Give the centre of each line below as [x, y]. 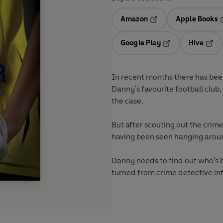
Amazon [134, 19]
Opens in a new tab [181, 26]
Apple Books [197, 19]
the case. [128, 101]
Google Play [141, 43]
